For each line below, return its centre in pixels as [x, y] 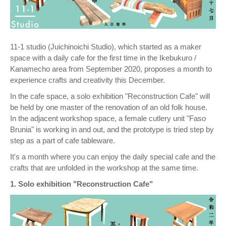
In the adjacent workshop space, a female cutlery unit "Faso [108, 118]
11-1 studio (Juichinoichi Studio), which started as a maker [106, 46]
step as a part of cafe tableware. [63, 140]
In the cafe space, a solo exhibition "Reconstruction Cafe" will [110, 96]
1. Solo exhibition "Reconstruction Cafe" [81, 184]
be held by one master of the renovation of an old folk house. [109, 107]
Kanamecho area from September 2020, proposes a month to [111, 69]
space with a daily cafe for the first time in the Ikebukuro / [103, 58]
